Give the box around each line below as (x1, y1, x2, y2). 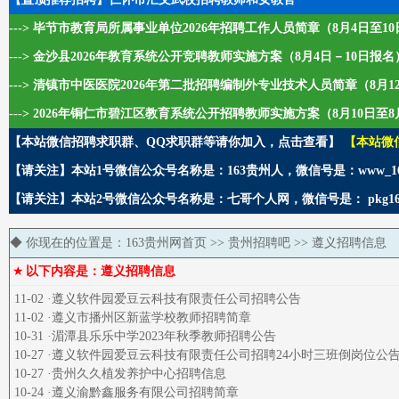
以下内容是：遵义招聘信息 (26, 265, 175, 278)
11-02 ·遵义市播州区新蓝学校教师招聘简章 (14, 311, 251, 324)
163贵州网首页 (126, 236, 207, 249)
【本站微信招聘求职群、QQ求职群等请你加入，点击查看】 (9, 135, 340, 149)
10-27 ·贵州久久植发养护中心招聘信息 (14, 367, 226, 380)
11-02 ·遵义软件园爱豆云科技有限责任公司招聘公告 (14, 292, 301, 305)
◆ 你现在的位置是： (10, 236, 126, 249)
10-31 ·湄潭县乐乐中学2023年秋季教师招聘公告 (14, 330, 276, 343)
